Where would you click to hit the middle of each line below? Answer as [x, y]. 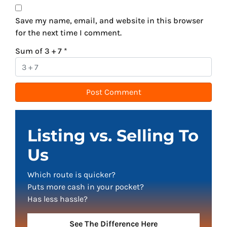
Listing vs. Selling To [113, 136]
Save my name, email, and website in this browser [109, 21]
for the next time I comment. [68, 33]
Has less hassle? [58, 199]
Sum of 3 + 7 [40, 51]
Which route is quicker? [71, 175]
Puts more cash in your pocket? [86, 187]
